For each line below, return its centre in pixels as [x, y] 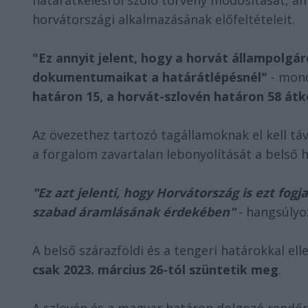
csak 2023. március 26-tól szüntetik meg [155, 269]
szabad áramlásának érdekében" [134, 212]
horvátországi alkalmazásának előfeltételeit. [164, 19]
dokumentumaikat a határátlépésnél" [150, 77]
